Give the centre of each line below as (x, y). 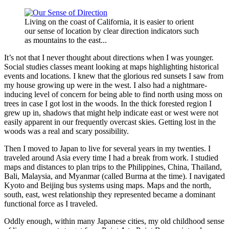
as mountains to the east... (66, 40)
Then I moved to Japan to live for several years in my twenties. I (107, 148)
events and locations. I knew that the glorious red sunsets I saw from (114, 76)
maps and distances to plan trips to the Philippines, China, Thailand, (113, 167)
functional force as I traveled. (51, 203)
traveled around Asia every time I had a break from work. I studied (111, 157)
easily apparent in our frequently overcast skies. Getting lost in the (110, 122)
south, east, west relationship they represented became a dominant (110, 194)
